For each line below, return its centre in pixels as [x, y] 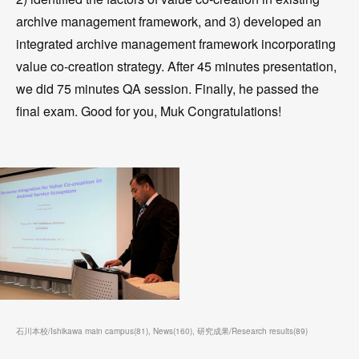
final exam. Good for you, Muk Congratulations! [149, 111]
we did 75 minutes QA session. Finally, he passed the [167, 89]
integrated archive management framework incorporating [176, 44]
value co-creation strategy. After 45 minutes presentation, [176, 66]
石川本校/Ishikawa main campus [75, 331]
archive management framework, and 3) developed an [169, 21]
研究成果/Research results [245, 331]
